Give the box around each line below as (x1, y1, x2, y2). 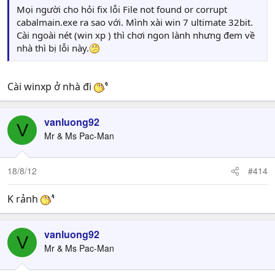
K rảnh (7, 192, 41, 206)
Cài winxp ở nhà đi (7, 80, 94, 93)
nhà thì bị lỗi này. (17, 42, 89, 54)
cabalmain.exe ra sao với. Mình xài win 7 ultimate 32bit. (17, 16, 253, 28)
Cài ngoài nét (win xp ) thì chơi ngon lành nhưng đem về (17, 29, 255, 41)
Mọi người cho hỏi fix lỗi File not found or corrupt (17, 3, 227, 15)
